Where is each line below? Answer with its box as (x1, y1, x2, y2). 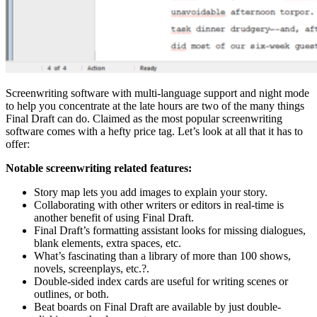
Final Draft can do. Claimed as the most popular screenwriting (6, 113, 282, 125)
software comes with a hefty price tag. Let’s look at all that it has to (6, 125, 303, 138)
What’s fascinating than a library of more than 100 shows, (34, 250, 291, 263)
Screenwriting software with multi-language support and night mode (6, 87, 309, 100)
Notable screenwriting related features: (6, 162, 192, 175)
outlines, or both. (34, 288, 109, 301)
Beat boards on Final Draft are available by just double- (34, 301, 281, 313)
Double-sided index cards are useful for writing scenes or (34, 275, 288, 288)
